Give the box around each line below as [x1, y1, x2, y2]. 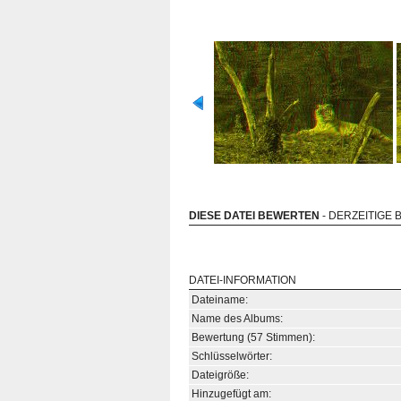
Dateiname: [192, 294, 248, 306]
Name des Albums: [192, 312, 283, 325]
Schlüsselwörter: [192, 350, 272, 363]
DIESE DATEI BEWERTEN [189, 209, 320, 222]
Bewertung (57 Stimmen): [192, 331, 315, 344]
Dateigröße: [192, 369, 249, 381]
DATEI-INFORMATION [189, 274, 296, 286]
